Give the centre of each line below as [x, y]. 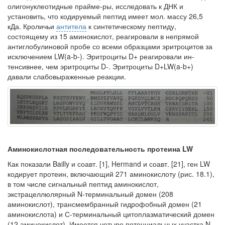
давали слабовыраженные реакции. [67, 76]
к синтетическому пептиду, [131, 26]
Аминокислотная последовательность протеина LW [100, 149]
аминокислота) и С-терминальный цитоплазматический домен [111, 214]
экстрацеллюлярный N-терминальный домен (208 [90, 194]
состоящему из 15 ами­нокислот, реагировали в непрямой [103, 36]
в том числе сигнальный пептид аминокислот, [83, 184]
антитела [71, 26]
